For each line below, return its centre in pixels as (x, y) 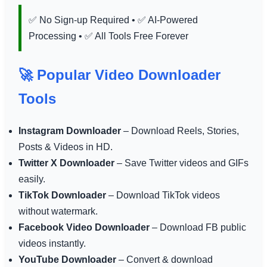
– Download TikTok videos (163, 195)
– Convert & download (164, 259)
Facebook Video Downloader (84, 227)
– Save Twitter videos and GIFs (181, 163)
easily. (32, 179)
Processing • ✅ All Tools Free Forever (108, 36)
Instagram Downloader (69, 131)
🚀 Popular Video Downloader (119, 74)
